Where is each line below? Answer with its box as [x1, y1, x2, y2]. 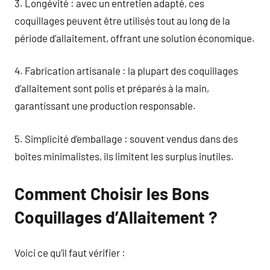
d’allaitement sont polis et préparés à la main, [14, 82, 209, 94]
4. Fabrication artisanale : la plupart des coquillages [14, 64, 238, 77]
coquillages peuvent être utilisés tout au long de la [14, 14, 230, 27]
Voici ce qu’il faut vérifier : [14, 246, 125, 259]
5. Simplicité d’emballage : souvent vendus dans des [14, 132, 238, 145]
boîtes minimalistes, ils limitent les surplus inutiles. [14, 149, 234, 162]
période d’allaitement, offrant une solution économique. [14, 31, 255, 44]
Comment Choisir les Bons [14, 183, 209, 204]
